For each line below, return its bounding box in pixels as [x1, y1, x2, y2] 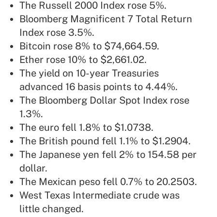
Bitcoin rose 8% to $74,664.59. [19, 40, 159, 52]
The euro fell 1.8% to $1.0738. [19, 122, 154, 134]
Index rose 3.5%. [19, 27, 94, 39]
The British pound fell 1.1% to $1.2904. [19, 135, 191, 147]
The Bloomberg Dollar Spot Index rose [19, 94, 189, 107]
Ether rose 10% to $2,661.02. [19, 54, 147, 66]
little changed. [19, 203, 84, 215]
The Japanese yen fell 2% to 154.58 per [19, 149, 197, 161]
